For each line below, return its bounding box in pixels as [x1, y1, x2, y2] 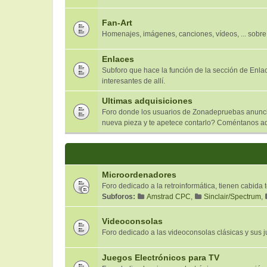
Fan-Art [102, 18, 132, 27]
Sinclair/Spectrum [204, 193, 261, 201]
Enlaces [102, 54, 134, 64]
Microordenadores [102, 170, 176, 179]
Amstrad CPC [147, 193, 191, 201]
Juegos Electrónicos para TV [102, 253, 219, 262]
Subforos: [102, 193, 135, 201]
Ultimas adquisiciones [102, 96, 193, 105]
